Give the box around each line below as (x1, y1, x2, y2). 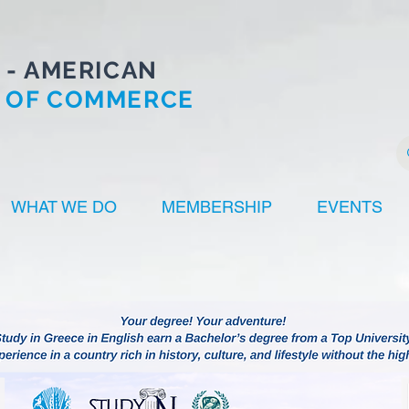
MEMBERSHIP (162, 197, 272, 216)
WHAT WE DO (11, 197, 117, 216)
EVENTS (317, 197, 383, 216)
